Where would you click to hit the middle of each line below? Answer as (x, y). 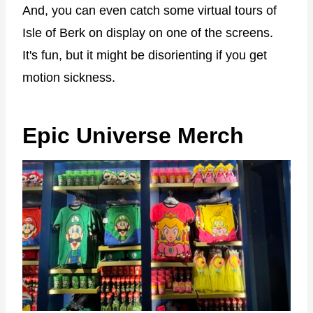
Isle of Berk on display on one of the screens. (148, 32)
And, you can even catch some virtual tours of (150, 10)
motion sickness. (69, 77)
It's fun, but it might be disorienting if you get (145, 55)
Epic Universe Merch (133, 135)
